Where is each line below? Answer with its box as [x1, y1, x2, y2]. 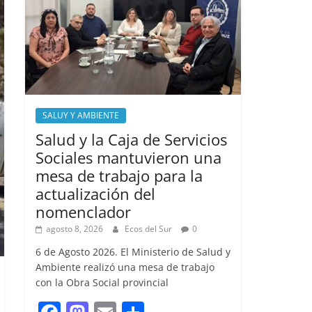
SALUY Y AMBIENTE [42, 109, 119, 121]
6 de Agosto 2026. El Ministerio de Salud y [36, 244, 231, 258]
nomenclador [36, 201, 131, 222]
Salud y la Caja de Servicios [36, 128, 227, 150]
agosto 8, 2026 [46, 222, 103, 235]
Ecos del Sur [125, 222, 174, 235]
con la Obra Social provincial [36, 275, 169, 289]
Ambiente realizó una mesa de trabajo [36, 260, 214, 274]
